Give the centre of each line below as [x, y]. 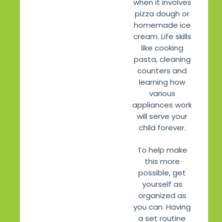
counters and [162, 70]
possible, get [162, 173]
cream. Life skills [162, 36]
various [162, 93]
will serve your [162, 116]
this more [162, 162]
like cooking [162, 48]
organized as [162, 196]
